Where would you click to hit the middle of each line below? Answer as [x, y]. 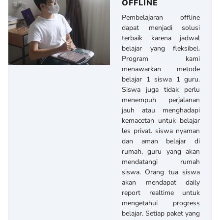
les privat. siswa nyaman [161, 131]
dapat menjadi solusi [161, 28]
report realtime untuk [161, 193]
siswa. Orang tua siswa [161, 172]
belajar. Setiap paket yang [161, 214]
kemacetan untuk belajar [161, 121]
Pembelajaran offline [161, 18]
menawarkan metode [161, 69]
